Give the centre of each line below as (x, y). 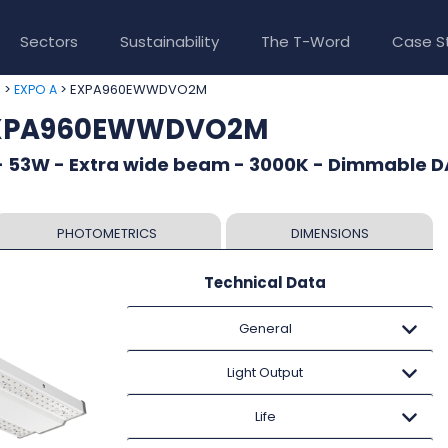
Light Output (265, 372)
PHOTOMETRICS (106, 233)
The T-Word (306, 41)
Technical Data (265, 282)
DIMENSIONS (329, 233)
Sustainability (170, 41)
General (265, 328)
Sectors (49, 41)
